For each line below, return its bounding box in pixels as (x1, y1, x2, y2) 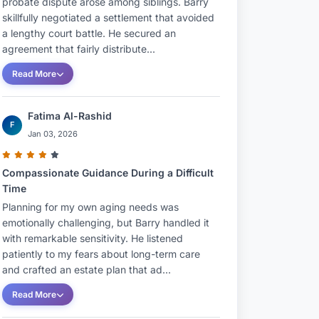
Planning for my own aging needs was (2, 201, 179, 213)
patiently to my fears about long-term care (2, 248, 200, 260)
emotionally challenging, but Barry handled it (2, 216, 209, 229)
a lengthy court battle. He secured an (2, 27, 176, 39)
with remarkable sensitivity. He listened (2, 232, 183, 244)
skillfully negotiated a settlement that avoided (2, 11, 214, 23)
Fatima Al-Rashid (28, 110, 112, 122)
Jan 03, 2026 (28, 129, 78, 139)
